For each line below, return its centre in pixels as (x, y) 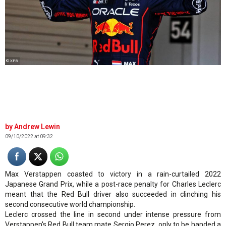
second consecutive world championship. (70, 204)
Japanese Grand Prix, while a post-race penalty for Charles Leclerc (113, 184)
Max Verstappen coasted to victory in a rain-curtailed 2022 (113, 174)
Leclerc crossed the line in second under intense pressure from (113, 214)
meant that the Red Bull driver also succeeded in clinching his (113, 194)
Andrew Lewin (37, 126)
